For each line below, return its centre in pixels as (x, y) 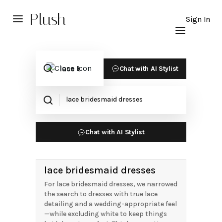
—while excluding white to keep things (106, 214)
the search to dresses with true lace (101, 194)
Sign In (198, 19)
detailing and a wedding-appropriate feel (111, 204)
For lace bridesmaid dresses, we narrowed (111, 184)
